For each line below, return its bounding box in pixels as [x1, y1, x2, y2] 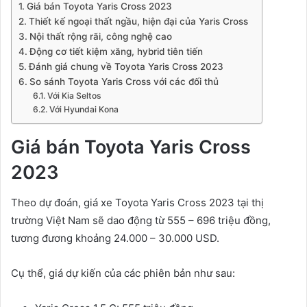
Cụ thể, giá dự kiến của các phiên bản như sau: [11, 267, 235, 280]
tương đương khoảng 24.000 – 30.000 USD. [11, 232, 219, 245]
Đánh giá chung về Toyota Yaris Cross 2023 [28, 60, 223, 72]
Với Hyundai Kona [49, 103, 119, 114]
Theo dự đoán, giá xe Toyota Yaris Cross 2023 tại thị [11, 196, 264, 210]
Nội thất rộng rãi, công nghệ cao [29, 30, 172, 42]
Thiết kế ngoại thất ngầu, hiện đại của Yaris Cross [28, 15, 248, 27]
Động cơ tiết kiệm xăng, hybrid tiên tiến [29, 45, 203, 57]
